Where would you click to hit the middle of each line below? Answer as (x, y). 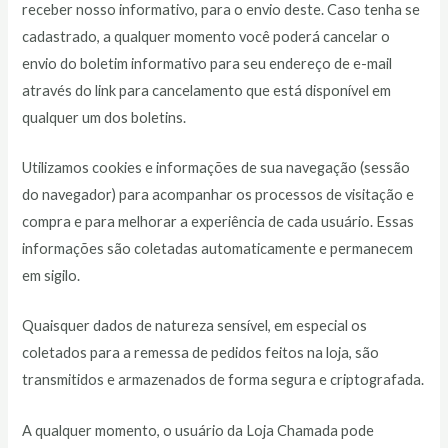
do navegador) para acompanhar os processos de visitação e (218, 195)
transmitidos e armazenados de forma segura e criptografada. (223, 380)
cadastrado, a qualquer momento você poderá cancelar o (206, 36)
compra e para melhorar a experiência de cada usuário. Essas (218, 222)
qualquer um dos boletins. (104, 117)
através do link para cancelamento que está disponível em (207, 90)
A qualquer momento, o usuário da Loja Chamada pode (198, 430)
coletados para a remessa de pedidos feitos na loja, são (201, 353)
